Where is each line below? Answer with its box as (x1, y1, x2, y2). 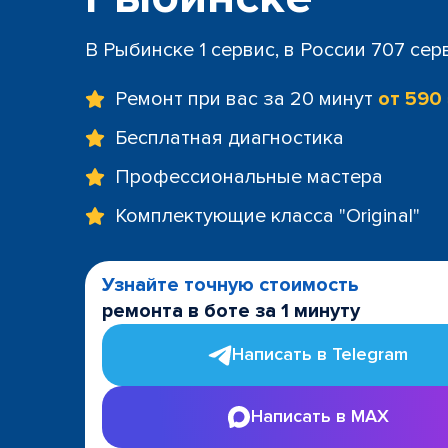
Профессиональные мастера (115, 164, 383, 189)
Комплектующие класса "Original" (115, 203, 420, 228)
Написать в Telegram (232, 343, 408, 365)
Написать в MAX (251, 405, 389, 427)
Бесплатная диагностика (115, 125, 344, 150)
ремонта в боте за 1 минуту (102, 298, 360, 323)
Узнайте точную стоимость (102, 272, 359, 297)
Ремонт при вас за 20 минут (115, 86, 378, 111)
